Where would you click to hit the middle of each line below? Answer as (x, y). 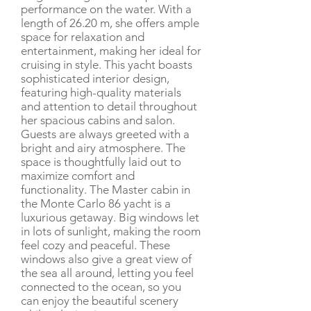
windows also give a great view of (106, 259)
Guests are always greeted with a (105, 134)
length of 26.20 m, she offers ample (110, 23)
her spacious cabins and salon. (98, 120)
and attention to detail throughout (109, 106)
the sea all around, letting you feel (107, 273)
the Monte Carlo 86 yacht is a (96, 203)
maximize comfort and (78, 176)
